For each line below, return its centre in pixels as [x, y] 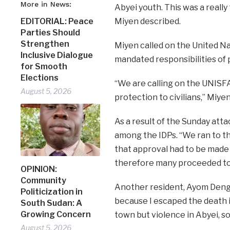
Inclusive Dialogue [57, 55]
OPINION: [39, 169]
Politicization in [52, 192]
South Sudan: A [52, 203]
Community [44, 181]
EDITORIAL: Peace [57, 22]
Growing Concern [56, 215]
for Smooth [44, 67]
